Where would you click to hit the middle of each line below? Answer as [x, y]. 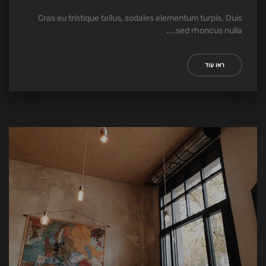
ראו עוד [215, 65]
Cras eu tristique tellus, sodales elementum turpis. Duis [140, 18]
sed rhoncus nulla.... [209, 30]
